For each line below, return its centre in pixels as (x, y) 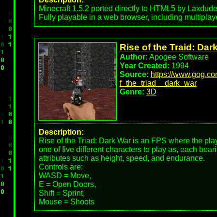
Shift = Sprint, (62, 193)
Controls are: (61, 167)
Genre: (132, 92)
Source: (134, 74)
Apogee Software (178, 57)
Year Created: (144, 66)
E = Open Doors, (67, 184)
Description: (61, 132)
